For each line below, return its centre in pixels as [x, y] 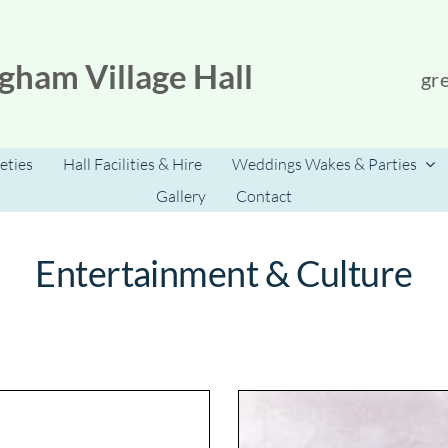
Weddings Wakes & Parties [324, 164]
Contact [264, 196]
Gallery [181, 196]
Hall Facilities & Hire [132, 164]
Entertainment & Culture [224, 273]
